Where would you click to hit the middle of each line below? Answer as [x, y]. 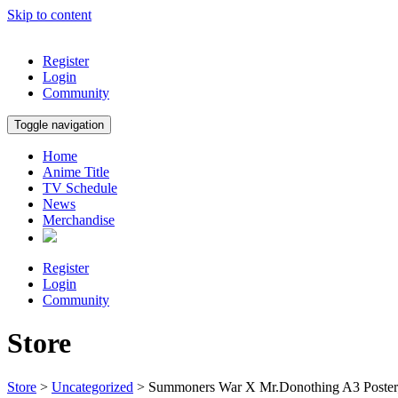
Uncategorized [92, 386]
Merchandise [79, 220]
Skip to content [49, 15]
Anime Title [76, 172]
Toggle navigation [59, 125]
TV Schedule [80, 188]
